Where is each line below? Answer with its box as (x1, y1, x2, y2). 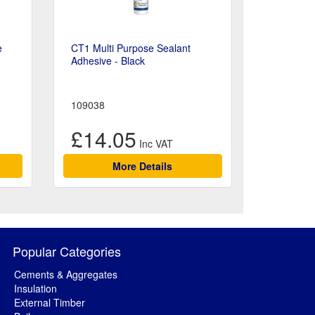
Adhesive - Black (70, 53, 145, 68)
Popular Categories (13, 242, 121, 261)
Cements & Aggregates (14, 267, 117, 282)
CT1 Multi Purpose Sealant (70, 41, 191, 56)
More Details (112, 159, 173, 174)
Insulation (14, 281, 57, 296)
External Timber (14, 295, 85, 310)
